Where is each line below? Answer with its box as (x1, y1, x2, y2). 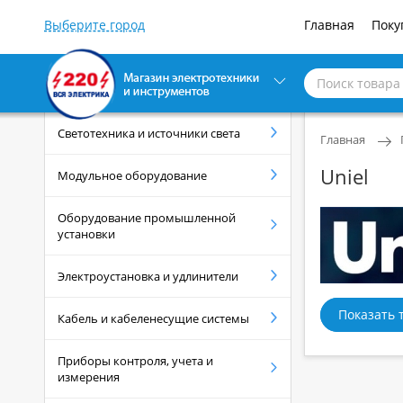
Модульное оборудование (58, 167, 207, 184)
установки (58, 226, 115, 243)
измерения (58, 369, 120, 386)
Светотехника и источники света (58, 125, 240, 142)
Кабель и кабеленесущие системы (58, 310, 249, 327)
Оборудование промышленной (58, 210, 236, 227)
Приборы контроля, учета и (58, 353, 213, 370)
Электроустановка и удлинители (58, 268, 238, 285)
